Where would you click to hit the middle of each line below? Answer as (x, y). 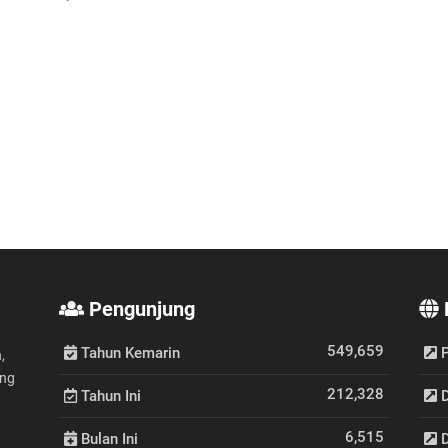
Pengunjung (139, 309)
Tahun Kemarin (128, 353)
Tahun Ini (109, 396)
